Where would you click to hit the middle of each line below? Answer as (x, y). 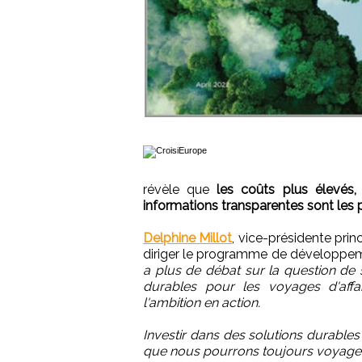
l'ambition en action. (202, 302)
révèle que (180, 189)
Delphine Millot (188, 238)
